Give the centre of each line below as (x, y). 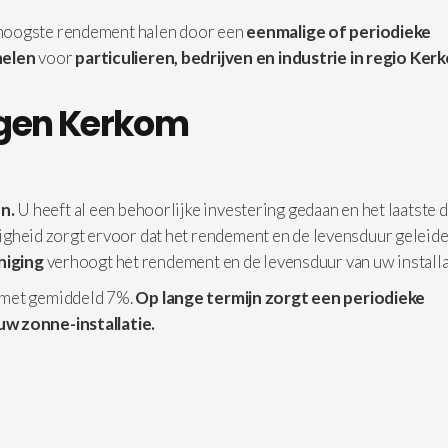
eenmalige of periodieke (339, 31)
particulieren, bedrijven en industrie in (219, 57)
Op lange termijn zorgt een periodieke (280, 297)
